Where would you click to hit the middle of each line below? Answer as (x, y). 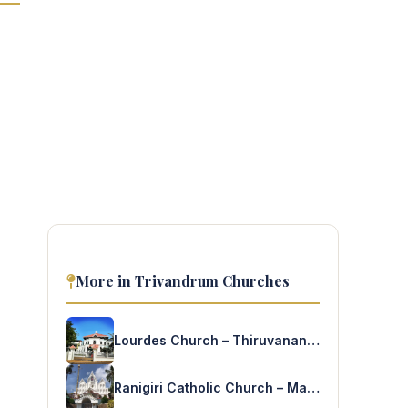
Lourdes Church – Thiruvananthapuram (313, 340)
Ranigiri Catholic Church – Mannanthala (313, 387)
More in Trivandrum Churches (183, 281)
